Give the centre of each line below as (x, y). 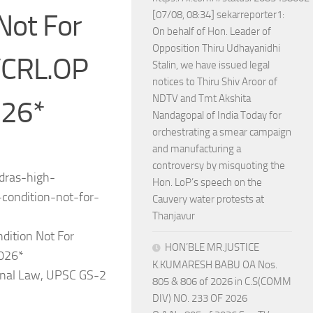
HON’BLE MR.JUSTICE (212, 247)
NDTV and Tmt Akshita (202, 99)
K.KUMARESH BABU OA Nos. (215, 265)
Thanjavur (174, 216)
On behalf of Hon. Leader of (212, 31)
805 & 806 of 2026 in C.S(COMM (222, 282)
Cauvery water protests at (208, 199)
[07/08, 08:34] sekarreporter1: (218, 15)
